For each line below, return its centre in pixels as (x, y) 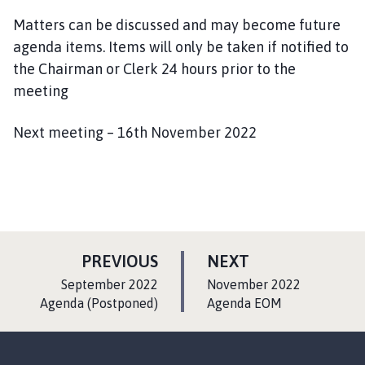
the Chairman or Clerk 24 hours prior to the (154, 68)
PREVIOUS (120, 261)
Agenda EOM (244, 303)
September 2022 (110, 284)
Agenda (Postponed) (99, 303)
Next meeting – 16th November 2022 (135, 132)
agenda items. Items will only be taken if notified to (181, 46)
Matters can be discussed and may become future (177, 24)
